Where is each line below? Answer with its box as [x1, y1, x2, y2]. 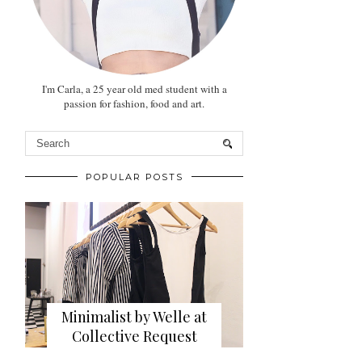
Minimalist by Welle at [61, 307, 207, 326]
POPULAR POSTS [85, 171, 183, 183]
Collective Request [71, 326, 197, 346]
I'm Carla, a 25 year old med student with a [41, 82, 227, 97]
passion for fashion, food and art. [64, 96, 204, 112]
